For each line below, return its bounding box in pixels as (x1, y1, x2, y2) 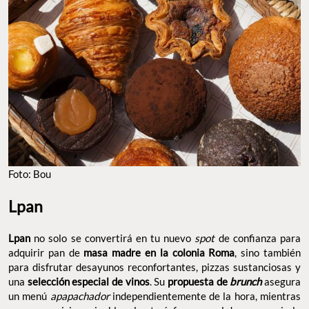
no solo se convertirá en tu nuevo (30, 232, 195, 245)
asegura (261, 275, 301, 288)
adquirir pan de (8, 246, 80, 259)
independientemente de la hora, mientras (109, 290, 301, 303)
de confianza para (215, 232, 301, 245)
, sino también (235, 246, 301, 259)
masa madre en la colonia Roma (79, 246, 235, 259)
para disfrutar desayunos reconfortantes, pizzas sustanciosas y (8, 261, 301, 274)
